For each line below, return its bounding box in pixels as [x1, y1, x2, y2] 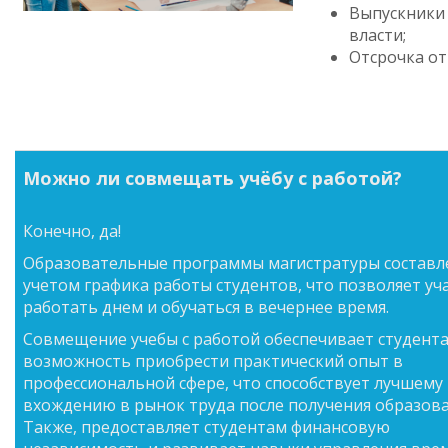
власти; [349, 24, 406, 46]
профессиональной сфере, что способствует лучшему [23, 372, 443, 394]
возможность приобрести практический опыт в [23, 350, 403, 372]
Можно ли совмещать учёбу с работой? [23, 166, 402, 190]
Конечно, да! [23, 220, 121, 242]
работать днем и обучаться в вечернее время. [23, 296, 389, 318]
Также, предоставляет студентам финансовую [23, 416, 390, 438]
